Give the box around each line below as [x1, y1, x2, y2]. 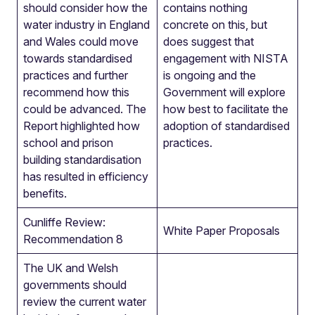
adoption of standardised [163, 119, 290, 133]
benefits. [23, 186, 67, 200]
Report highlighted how [23, 119, 140, 133]
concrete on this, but [163, 18, 267, 32]
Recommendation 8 [23, 232, 123, 246]
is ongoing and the [163, 68, 256, 82]
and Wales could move [23, 34, 139, 49]
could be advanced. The [23, 102, 146, 116]
